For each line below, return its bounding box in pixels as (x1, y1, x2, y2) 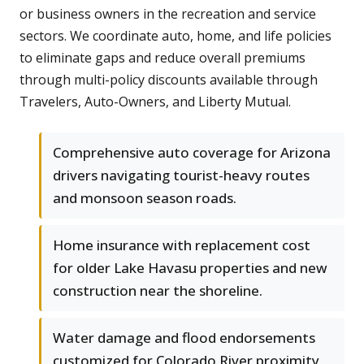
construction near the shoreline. (53, 281, 262, 301)
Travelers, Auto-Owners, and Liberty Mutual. (19, 93, 291, 111)
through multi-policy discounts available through (19, 71, 318, 89)
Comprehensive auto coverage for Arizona (53, 143, 331, 162)
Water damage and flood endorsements (53, 328, 315, 348)
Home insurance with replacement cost (53, 236, 310, 255)
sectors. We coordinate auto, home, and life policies (19, 27, 331, 45)
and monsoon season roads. (53, 188, 236, 208)
